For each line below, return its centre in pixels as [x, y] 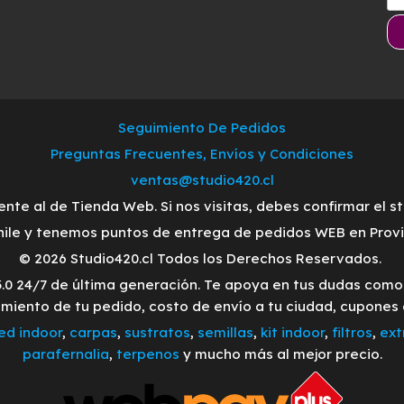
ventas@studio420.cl [202, 179]
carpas [93, 332]
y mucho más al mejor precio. [280, 353]
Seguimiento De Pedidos [202, 127]
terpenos [146, 353]
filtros [352, 332]
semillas [225, 332]
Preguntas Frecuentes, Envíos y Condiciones [202, 153]
